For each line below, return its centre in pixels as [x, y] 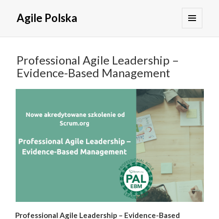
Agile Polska [47, 18]
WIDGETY [200, 57]
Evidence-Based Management [94, 73]
